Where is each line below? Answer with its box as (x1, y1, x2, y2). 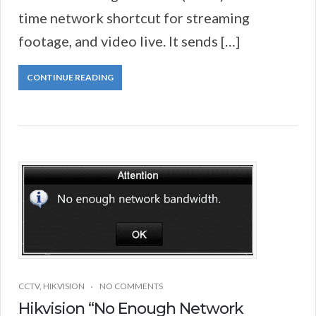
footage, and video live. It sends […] (18, 32, 240, 49)
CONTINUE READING (27, 71, 114, 83)
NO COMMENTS (99, 280, 163, 291)
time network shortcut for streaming (18, 8, 250, 26)
